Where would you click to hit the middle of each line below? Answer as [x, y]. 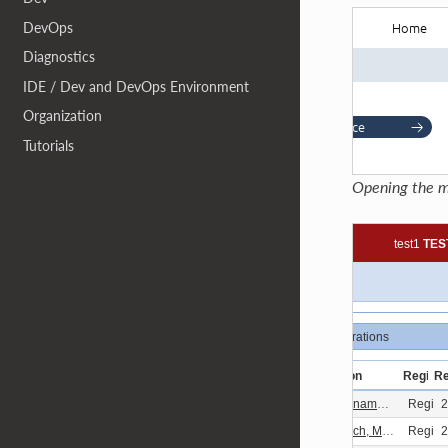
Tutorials [49, 146]
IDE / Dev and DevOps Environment [136, 86]
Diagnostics [59, 57]
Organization [63, 116]
